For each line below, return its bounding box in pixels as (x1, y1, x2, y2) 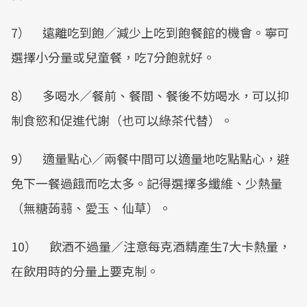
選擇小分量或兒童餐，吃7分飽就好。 (11, 48, 215, 66)
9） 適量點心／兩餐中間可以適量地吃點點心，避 (11, 149, 289, 167)
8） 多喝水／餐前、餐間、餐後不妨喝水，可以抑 (11, 86, 289, 104)
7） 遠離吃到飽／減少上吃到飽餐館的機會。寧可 (11, 23, 289, 41)
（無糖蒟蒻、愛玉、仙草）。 (11, 199, 171, 217)
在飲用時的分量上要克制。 (11, 262, 159, 280)
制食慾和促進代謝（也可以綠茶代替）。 (11, 111, 233, 129)
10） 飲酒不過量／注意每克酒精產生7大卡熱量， (11, 237, 291, 255)
